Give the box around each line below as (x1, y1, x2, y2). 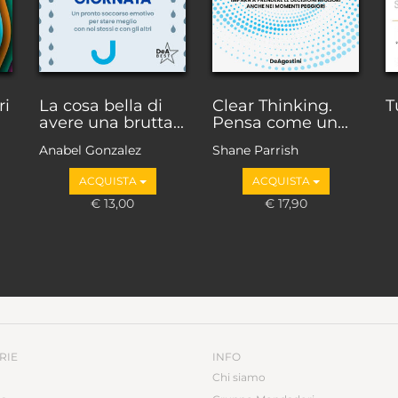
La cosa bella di (39, 95, 163, 115)
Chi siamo (212, 370, 266, 385)
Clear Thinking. (212, 95, 332, 115)
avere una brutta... (39, 112, 184, 132)
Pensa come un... (212, 112, 348, 132)
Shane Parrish (212, 142, 298, 159)
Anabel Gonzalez (39, 142, 141, 159)
